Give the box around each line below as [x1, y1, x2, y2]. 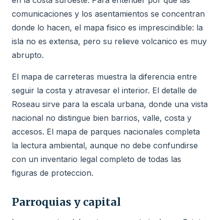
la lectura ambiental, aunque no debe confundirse [12, 140, 198, 150]
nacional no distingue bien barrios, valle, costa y [12, 112, 192, 123]
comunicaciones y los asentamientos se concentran [12, 8, 205, 19]
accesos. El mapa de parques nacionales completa [12, 126, 200, 137]
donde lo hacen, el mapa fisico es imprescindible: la [12, 22, 203, 32]
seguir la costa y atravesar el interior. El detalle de [12, 85, 197, 95]
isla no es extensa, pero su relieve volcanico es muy [12, 36, 207, 46]
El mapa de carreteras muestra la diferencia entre [12, 71, 197, 82]
